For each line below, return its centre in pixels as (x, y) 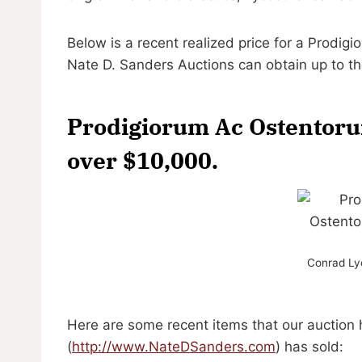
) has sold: (309, 346)
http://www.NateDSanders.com (174, 346)
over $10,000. (143, 160)
